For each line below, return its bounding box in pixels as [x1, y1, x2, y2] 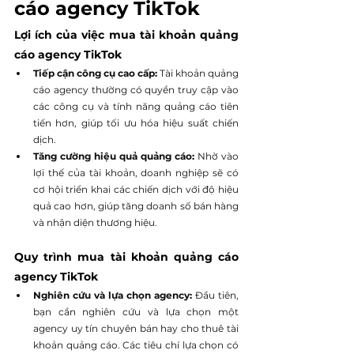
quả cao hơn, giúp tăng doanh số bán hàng [33, 199, 239, 212]
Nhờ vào [198, 149, 239, 162]
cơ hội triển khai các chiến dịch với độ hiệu [33, 183, 239, 195]
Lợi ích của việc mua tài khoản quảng [14, 27, 239, 42]
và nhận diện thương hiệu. [33, 216, 157, 228]
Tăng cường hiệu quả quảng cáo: [33, 149, 198, 162]
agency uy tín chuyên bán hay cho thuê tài [33, 322, 239, 334]
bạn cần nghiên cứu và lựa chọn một [33, 305, 239, 318]
